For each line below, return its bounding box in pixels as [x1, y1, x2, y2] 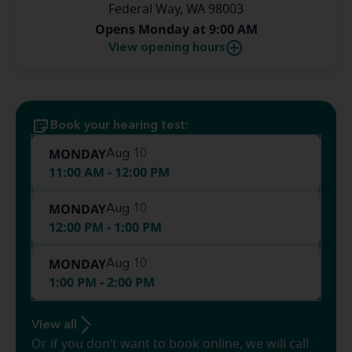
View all [31, 319, 77, 332]
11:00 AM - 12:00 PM [49, 163, 170, 181]
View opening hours [108, 42, 225, 54]
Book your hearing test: [50, 119, 189, 132]
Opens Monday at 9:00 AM [94, 20, 258, 38]
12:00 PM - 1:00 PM [49, 218, 162, 236]
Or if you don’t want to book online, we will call [31, 338, 309, 350]
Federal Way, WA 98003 [108, 3, 244, 16]
